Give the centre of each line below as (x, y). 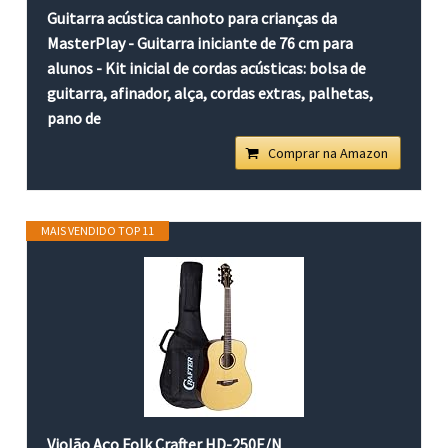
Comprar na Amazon (327, 152)
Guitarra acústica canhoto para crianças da (192, 17)
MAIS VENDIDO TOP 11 (98, 230)
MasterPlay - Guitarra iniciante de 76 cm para (200, 42)
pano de (74, 117)
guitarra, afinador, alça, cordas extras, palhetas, (210, 92)
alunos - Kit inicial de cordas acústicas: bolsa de (207, 67)
